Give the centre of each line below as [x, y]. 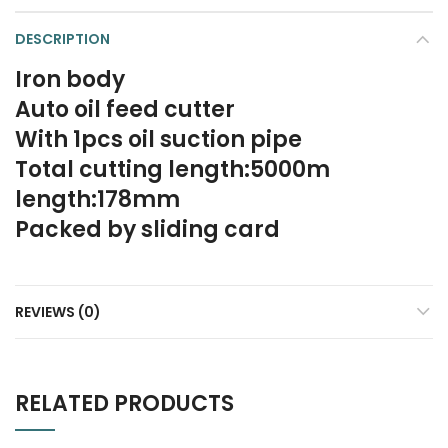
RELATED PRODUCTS [124, 403]
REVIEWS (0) [58, 312]
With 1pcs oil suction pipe [158, 139]
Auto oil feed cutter [125, 109]
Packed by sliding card [147, 229]
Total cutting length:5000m [172, 169]
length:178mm [97, 199]
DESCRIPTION [62, 39]
